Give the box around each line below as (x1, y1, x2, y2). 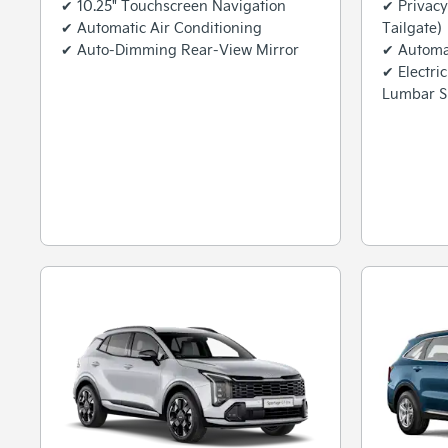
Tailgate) (382, 17, 442, 37)
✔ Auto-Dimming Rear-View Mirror (61, 39, 299, 59)
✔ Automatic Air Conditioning (61, 17, 262, 37)
